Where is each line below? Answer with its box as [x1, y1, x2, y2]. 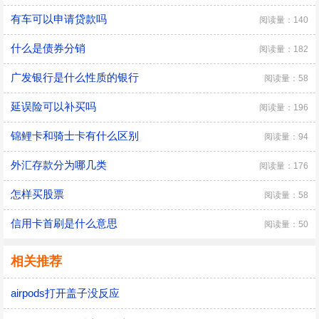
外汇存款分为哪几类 [11, 159, 107, 171]
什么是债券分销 [11, 42, 85, 54]
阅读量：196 [259, 103, 308, 113]
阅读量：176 [259, 161, 308, 171]
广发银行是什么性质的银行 [11, 71, 139, 83]
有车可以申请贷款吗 [11, 13, 107, 25]
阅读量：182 [259, 44, 308, 54]
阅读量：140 [259, 15, 308, 25]
